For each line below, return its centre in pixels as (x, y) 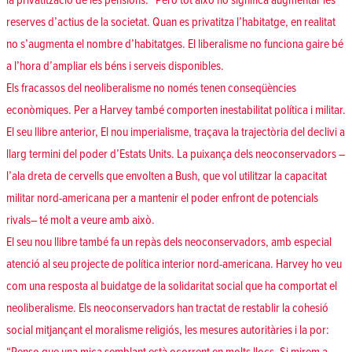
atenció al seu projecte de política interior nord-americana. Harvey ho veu (174, 264)
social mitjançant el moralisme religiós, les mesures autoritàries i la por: (168, 330)
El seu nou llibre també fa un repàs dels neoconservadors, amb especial (169, 242)
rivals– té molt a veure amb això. (81, 220)
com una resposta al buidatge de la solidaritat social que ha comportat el (172, 286)
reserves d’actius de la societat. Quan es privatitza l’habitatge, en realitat (171, 22)
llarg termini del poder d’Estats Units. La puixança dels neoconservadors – (176, 154)
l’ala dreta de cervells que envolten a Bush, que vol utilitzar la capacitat (167, 176)
